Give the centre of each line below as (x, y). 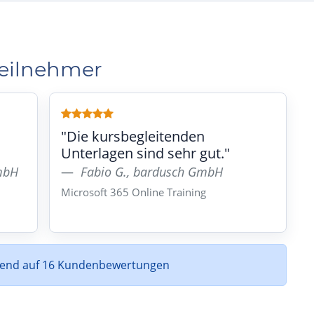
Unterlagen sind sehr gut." (145, 153)
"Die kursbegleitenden (133, 137)
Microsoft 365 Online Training (134, 192)
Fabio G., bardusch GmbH (152, 172)
